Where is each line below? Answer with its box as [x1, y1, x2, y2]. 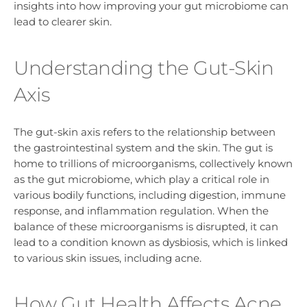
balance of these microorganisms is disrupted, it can [14, 220, 278, 234]
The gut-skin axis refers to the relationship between [14, 125, 275, 139]
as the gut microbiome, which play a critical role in [14, 173, 269, 186]
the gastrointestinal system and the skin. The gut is [14, 141, 273, 155]
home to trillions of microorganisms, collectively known [14, 157, 293, 171]
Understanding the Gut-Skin [14, 56, 273, 79]
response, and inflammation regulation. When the [14, 204, 269, 218]
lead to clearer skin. [14, 15, 112, 29]
